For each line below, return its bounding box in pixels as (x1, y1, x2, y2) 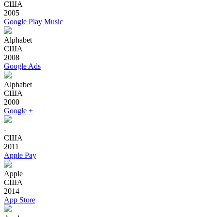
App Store (4, 195, 35, 204)
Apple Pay (4, 151, 36, 159)
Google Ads (4, 62, 41, 70)
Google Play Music (4, 17, 63, 26)
